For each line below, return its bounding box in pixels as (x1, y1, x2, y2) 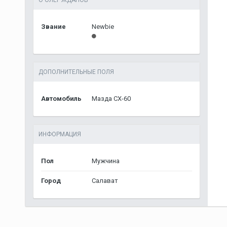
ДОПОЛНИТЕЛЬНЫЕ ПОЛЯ (38, 68, 114, 75)
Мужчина (91, 157, 120, 165)
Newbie (91, 23, 114, 30)
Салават (91, 177, 118, 184)
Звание (41, 23, 66, 30)
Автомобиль (41, 95, 82, 102)
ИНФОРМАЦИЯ (38, 131, 81, 138)
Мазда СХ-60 (91, 95, 131, 102)
